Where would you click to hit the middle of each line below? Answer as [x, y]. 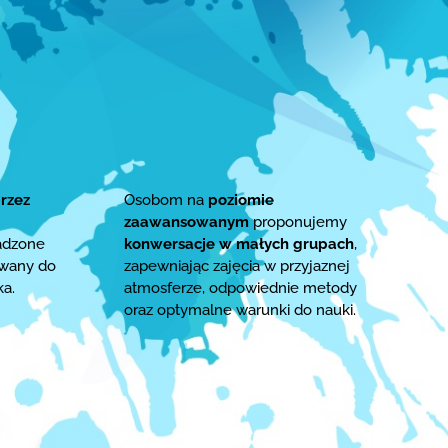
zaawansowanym [187, 221]
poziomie [241, 199]
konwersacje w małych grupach [239, 243]
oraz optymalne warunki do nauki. [240, 309]
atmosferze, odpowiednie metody [241, 287]
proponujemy [298, 221]
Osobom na [166, 199]
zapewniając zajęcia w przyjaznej [237, 265]
